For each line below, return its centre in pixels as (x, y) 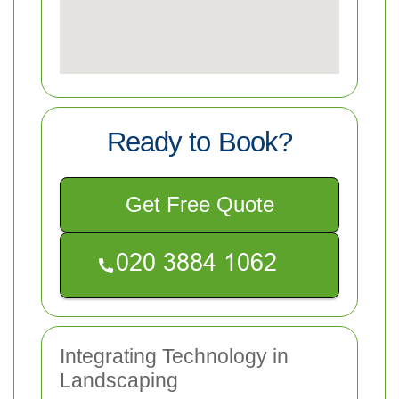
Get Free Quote (199, 204)
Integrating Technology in (174, 356)
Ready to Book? (199, 142)
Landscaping (119, 380)
